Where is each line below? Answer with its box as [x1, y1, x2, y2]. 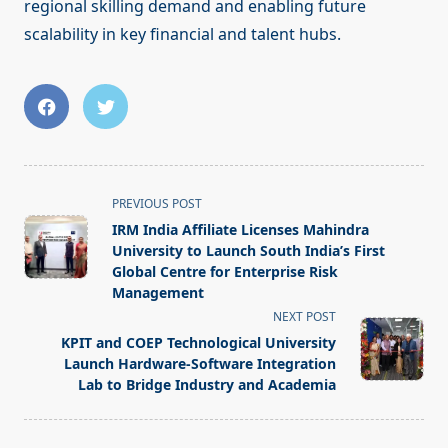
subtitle [23, 238, 80, 261]
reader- [23, 286, 79, 309]
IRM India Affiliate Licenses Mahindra [112, 220, 369, 240]
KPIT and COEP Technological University [61, 333, 336, 353]
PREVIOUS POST [112, 195, 202, 213]
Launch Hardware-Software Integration [64, 354, 336, 374]
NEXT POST [273, 308, 336, 326]
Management [112, 283, 204, 303]
